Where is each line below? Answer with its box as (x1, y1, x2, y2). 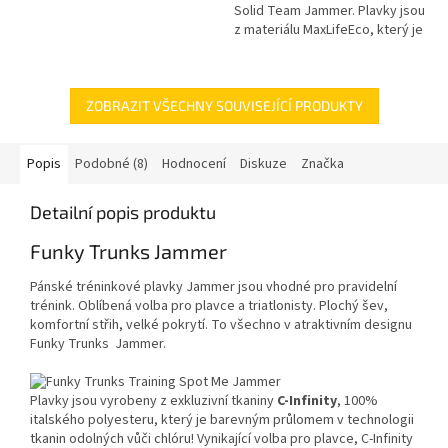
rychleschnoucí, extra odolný (234, 38, 406, 59)
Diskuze (240, 153, 287, 174)
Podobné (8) (75, 153, 148, 174)
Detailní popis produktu (30, 200, 216, 223)
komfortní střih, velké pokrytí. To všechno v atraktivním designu (30, 315, 412, 336)
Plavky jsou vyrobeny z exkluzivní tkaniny (30, 391, 277, 412)
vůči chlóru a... (234, 57, 317, 78)
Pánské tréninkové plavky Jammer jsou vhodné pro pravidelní (30, 277, 397, 298)
